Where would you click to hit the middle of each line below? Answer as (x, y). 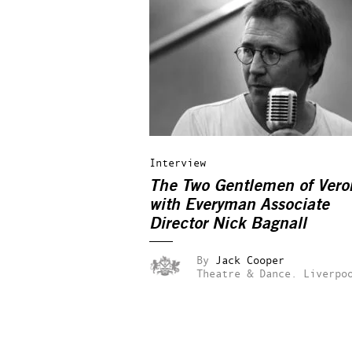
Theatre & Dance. (247, 273)
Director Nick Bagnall (228, 224)
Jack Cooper (250, 260)
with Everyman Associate (239, 205)
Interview (178, 162)
